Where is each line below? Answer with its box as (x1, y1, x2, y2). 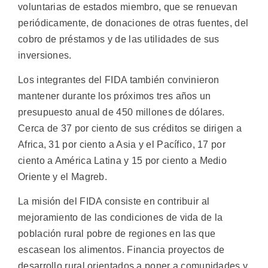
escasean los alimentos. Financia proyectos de (18, 245, 225, 255)
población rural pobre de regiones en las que (18, 229, 216, 239)
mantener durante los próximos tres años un (18, 90, 211, 101)
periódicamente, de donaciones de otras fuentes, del (18, 17, 249, 28)
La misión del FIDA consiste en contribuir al (18, 196, 210, 207)
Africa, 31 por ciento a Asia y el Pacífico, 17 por (18, 139, 226, 150)
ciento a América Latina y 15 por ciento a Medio (18, 155, 227, 166)
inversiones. (18, 50, 72, 60)
